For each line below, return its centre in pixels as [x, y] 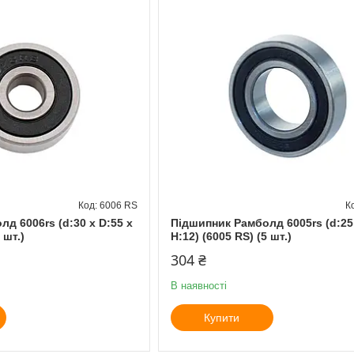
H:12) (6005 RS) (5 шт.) [231, 236]
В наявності [198, 285]
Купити [222, 317]
